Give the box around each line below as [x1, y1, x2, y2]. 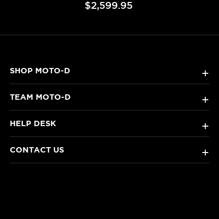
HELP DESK [10, 119, 56, 128]
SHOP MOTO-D [10, 66, 70, 75]
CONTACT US [10, 145, 64, 154]
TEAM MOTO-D [10, 92, 71, 102]
